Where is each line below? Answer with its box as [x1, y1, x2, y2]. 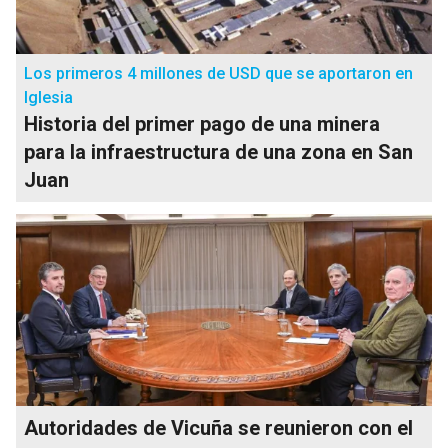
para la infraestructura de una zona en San [24, 139, 413, 164]
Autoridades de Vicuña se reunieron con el [24, 415, 413, 440]
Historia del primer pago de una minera [24, 111, 380, 136]
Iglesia [24, 87, 73, 107]
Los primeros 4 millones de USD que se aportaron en [24, 63, 413, 83]
